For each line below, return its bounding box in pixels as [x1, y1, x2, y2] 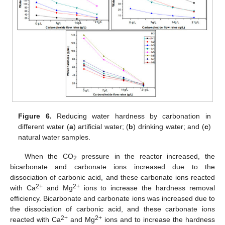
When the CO [24, 152, 73, 160]
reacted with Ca [10, 215, 61, 223]
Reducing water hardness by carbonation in [51, 111, 211, 120]
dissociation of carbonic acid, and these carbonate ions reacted [10, 173, 215, 181]
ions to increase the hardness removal [79, 183, 215, 192]
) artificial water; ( [73, 122, 129, 131]
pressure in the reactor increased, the [76, 152, 215, 160]
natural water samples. [18, 133, 91, 141]
